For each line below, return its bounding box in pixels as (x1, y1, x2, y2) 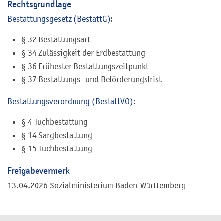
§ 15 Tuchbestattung (21, 144, 92, 154)
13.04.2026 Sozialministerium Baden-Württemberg (7, 181, 185, 191)
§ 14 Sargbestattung (21, 130, 92, 141)
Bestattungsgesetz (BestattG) (7, 14, 110, 24)
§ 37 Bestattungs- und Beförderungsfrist (21, 74, 162, 85)
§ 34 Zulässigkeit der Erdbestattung (21, 48, 145, 58)
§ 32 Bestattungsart (21, 35, 90, 45)
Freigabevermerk (7, 165, 70, 177)
